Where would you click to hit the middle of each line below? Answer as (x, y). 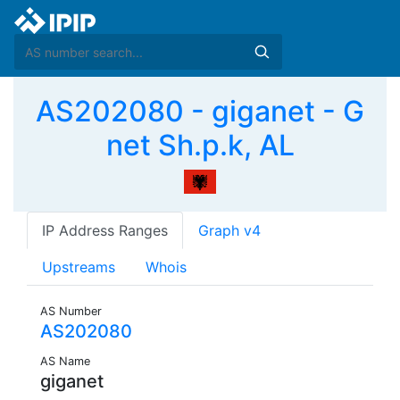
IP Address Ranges (105, 231)
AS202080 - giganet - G (200, 111)
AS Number (71, 312)
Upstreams (79, 267)
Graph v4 (229, 231)
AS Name (65, 362)
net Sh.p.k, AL (200, 145)
